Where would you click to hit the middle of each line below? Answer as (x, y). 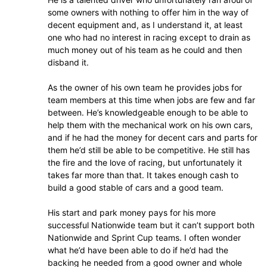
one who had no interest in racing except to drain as (149, 38)
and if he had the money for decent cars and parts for (153, 138)
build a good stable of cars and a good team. (136, 188)
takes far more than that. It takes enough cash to (143, 175)
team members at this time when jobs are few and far (151, 100)
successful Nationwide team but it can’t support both (151, 225)
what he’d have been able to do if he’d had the (138, 250)
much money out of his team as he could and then (145, 50)
